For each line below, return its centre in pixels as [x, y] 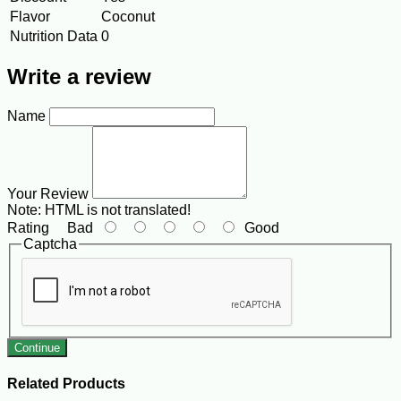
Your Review [48, 194]
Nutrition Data [54, 36]
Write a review [79, 77]
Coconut [128, 16]
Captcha [50, 244]
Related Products [66, 384]
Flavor [30, 16]
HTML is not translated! [116, 210]
